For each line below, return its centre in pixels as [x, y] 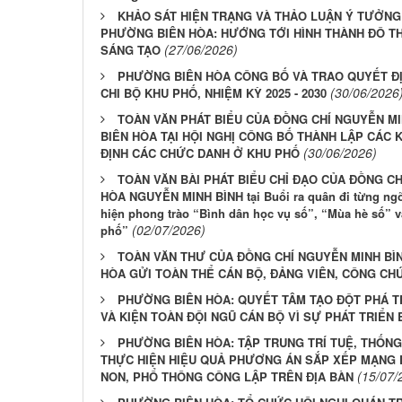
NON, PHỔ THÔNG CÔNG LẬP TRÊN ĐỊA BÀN [227, 377]
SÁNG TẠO [131, 50]
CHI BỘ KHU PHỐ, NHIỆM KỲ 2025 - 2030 [214, 93]
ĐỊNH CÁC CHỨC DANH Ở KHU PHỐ [200, 153]
